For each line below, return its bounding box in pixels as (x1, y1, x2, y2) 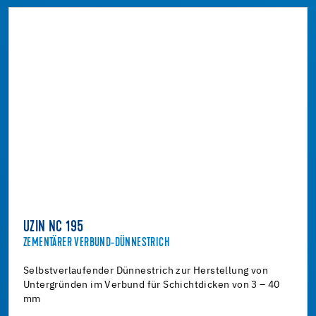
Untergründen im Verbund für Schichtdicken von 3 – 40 (23, 279, 280, 290)
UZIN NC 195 (23, 219, 84, 236)
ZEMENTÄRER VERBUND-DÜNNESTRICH (23, 236, 169, 249)
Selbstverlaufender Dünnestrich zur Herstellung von (23, 265, 268, 276)
